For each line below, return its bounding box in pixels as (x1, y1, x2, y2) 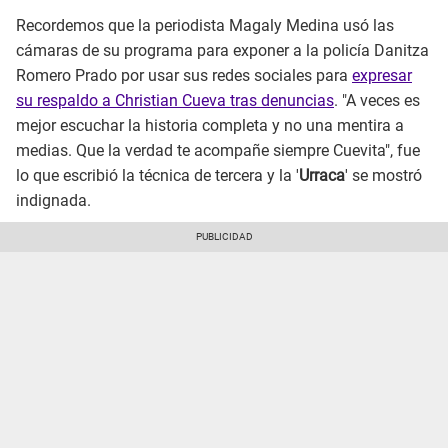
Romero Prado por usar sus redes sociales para (16, 65, 352, 85)
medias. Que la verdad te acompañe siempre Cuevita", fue (16, 140, 420, 160)
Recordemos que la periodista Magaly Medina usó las (16, 15, 394, 35)
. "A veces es (334, 90, 420, 110)
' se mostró (345, 165, 422, 185)
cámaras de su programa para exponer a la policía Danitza (16, 40, 429, 60)
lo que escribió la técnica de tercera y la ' (16, 165, 299, 185)
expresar (352, 65, 412, 85)
